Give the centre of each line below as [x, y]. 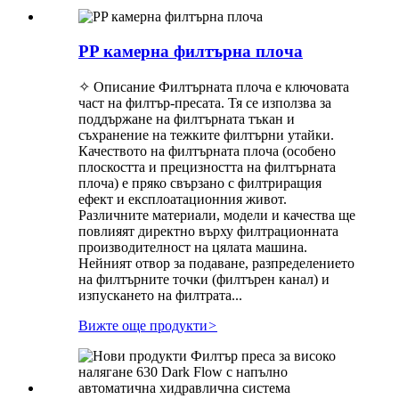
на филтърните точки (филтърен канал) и [204, 279]
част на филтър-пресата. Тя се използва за [205, 102]
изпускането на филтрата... [160, 295]
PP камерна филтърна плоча [191, 51]
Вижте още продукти [143, 325]
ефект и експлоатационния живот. [183, 199]
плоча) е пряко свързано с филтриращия [200, 183]
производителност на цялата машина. [193, 247]
